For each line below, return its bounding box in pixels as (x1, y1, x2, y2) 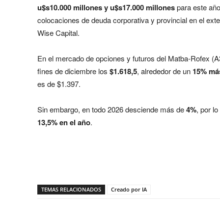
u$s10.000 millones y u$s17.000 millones (37, 1, 175, 13)
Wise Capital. (37, 27, 80, 38)
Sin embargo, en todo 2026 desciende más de (37, 104, 186, 114)
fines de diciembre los (37, 65, 110, 76)
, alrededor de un (137, 65, 192, 76)
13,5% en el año (37, 116, 90, 128)
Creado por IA (111, 185, 147, 193)
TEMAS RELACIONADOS (41, 185, 101, 193)
